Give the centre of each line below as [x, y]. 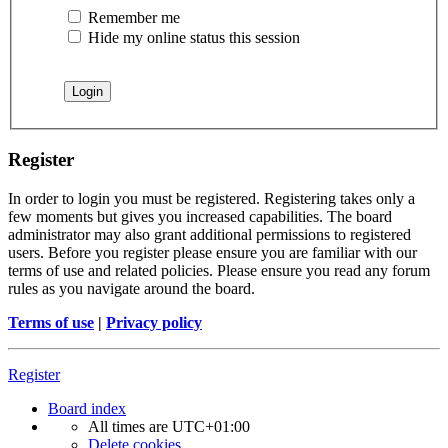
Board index [87, 408]
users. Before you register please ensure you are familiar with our [212, 252]
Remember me [132, 18]
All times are [130, 426]
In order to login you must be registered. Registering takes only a [211, 198]
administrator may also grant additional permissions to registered [209, 234]
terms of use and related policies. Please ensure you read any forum [219, 270]
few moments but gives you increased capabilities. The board [200, 216]
